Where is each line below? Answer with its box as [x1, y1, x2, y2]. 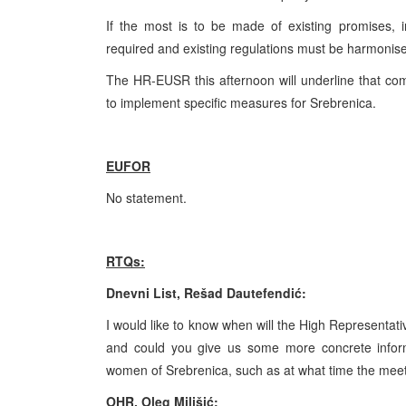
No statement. [106, 188, 187, 207]
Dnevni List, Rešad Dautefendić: [106, 283, 306, 302]
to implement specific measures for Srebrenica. [106, 92, 376, 111]
